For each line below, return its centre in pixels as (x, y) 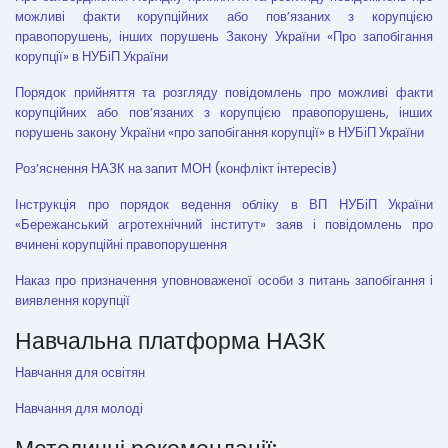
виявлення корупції (72, 300)
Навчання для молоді (79, 408)
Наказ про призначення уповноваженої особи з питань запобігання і (224, 280)
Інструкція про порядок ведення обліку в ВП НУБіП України (224, 204)
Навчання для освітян (80, 372)
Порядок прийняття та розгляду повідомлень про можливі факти (224, 92)
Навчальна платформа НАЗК (173, 340)
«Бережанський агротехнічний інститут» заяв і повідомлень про (224, 224)
